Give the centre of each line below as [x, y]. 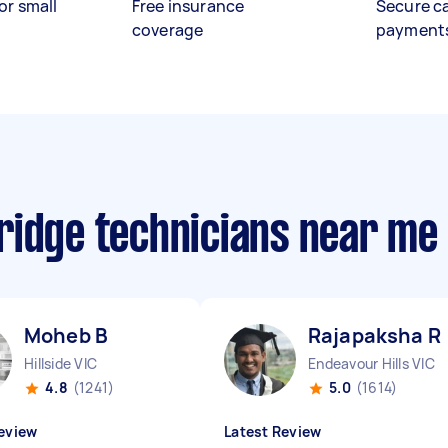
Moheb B [66, 335]
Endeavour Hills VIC [371, 363]
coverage [168, 30]
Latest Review [273, 431]
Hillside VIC [60, 363]
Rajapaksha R [374, 335]
